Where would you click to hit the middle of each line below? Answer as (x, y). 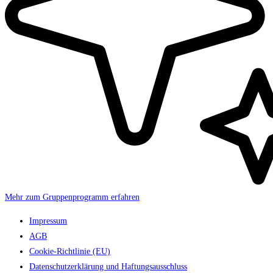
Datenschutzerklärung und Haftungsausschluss (108, 266)
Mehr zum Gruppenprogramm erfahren (72, 197)
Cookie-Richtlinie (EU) (70, 251)
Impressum (48, 221)
